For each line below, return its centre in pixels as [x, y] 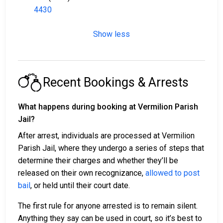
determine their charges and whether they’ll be [98, 161]
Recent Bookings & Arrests [116, 83]
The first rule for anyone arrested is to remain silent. [108, 206]
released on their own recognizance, [82, 173]
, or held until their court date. [80, 186]
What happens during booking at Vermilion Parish [108, 107]
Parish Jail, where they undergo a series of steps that [111, 148]
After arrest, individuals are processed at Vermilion [106, 136]
